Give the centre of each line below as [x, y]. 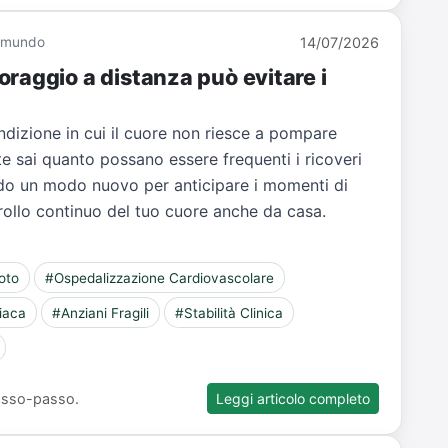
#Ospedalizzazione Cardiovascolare [160, 277]
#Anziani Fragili [101, 312]
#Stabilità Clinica [228, 312]
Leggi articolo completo [293, 398]
